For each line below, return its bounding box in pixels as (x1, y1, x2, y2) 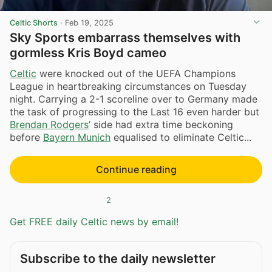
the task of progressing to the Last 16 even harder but (10, 105, 259, 118)
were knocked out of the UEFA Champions (36, 67, 236, 80)
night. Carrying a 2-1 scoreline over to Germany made (10, 92, 257, 105)
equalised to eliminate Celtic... (110, 131, 251, 143)
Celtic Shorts (10, 18, 58, 28)
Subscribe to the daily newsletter (20, 251, 216, 266)
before (10, 131, 43, 143)
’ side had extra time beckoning (89, 118, 233, 131)
